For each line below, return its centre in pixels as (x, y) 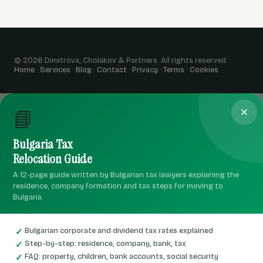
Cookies (204, 70)
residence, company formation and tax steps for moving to (118, 186)
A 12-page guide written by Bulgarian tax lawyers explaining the (126, 175)
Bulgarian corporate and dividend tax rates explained (119, 231)
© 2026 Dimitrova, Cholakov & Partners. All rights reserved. (121, 60)
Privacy (145, 70)
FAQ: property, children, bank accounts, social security (122, 257)
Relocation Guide (53, 159)
